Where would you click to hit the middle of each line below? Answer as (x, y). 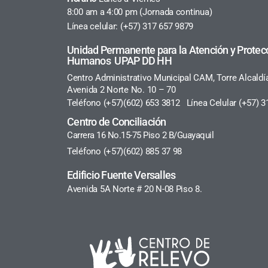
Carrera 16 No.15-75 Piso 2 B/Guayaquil (141, 135)
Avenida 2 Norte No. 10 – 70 (121, 89)
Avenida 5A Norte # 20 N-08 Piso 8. (135, 189)
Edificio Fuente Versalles (121, 175)
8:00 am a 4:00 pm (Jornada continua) (140, 12)
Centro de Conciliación (118, 121)
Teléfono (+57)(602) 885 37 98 (125, 151)
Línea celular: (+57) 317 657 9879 (130, 26)
